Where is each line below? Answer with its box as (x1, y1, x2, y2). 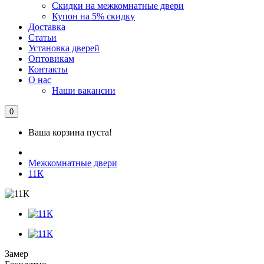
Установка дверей (28, 43, 100, 53)
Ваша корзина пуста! (28, 127, 112, 137)
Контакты (28, 64, 68, 74)
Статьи (28, 32, 57, 42)
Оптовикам (28, 54, 74, 64)
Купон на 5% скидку (52, 11, 135, 21)
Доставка (28, 22, 65, 32)
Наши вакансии (52, 85, 115, 95)
